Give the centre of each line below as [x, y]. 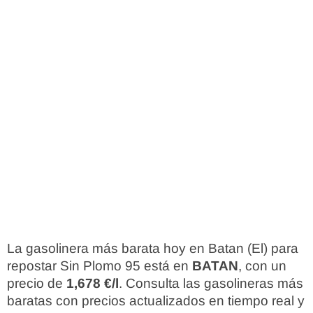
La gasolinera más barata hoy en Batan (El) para [153, 248]
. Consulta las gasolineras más [211, 283]
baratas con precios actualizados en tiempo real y [156, 301]
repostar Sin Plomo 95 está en [100, 266]
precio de [37, 283]
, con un [262, 266]
